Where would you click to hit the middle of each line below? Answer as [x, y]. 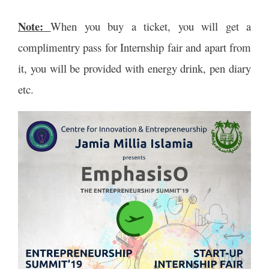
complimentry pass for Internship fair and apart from [134, 47]
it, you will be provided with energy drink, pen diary [134, 68]
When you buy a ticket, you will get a [151, 26]
